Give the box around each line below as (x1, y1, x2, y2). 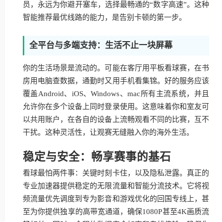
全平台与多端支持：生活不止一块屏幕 (29, 41, 172, 50)
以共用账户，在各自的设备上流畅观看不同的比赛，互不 (23, 115, 209, 123)
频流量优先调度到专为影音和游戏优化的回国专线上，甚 (23, 195, 209, 203)
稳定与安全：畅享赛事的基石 (23, 150, 171, 163)
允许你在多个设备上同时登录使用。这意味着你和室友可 (23, 103, 209, 111)
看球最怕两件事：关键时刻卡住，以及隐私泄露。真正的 (23, 169, 209, 177)
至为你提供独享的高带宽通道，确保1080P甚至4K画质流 (23, 208, 209, 216)
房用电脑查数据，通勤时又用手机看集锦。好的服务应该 (23, 77, 209, 85)
